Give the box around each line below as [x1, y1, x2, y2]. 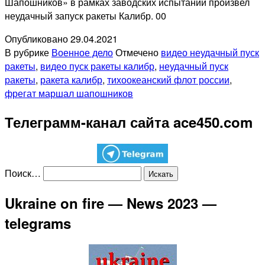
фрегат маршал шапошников [5, 86, 133, 100]
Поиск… [5, 166, 41, 180]
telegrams [5, 212, 71, 233]
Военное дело [51, 45, 113, 59]
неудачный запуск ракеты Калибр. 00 [5, 8, 166, 22]
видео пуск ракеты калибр [40, 59, 154, 73]
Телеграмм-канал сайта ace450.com [5, 111, 253, 132]
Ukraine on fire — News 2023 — [5, 192, 216, 213]
